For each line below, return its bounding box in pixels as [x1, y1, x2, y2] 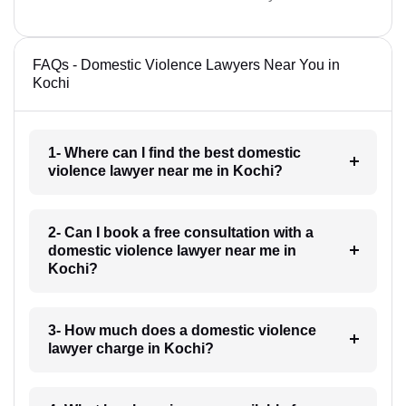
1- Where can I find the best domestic [47, 145, 301, 161]
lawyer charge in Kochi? [47, 341, 214, 357]
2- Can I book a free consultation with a [47, 225, 314, 241]
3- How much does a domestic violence [47, 323, 316, 339]
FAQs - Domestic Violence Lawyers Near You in [33, 57, 340, 73]
